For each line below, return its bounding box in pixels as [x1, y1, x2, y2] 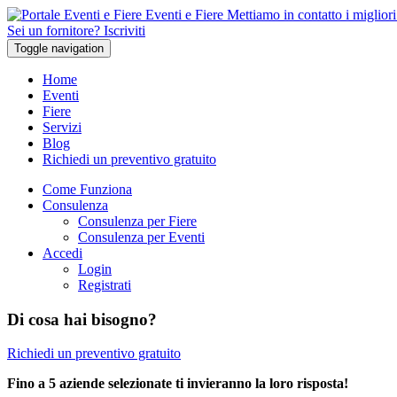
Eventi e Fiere [145, 7, 223, 22]
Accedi [43, 245, 82, 261]
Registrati [78, 277, 131, 292]
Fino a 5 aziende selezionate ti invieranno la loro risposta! [7, 376, 348, 392]
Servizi [43, 120, 82, 135]
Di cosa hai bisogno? [7, 309, 157, 329]
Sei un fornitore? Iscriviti [7, 23, 145, 38]
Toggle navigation [14, 42, 104, 55]
